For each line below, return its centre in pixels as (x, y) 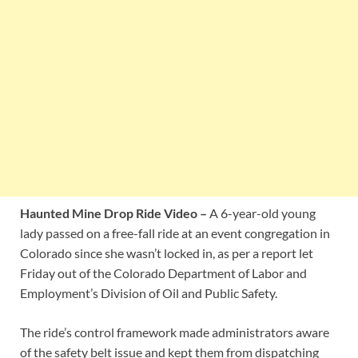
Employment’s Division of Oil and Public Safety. (149, 293)
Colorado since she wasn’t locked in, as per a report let (167, 253)
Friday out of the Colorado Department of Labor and (163, 273)
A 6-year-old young (261, 213)
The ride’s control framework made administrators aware (175, 332)
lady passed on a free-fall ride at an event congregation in (175, 233)
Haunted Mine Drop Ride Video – (113, 213)
